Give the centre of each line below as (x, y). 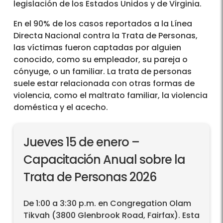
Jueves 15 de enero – (81, 142)
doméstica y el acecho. (61, 108)
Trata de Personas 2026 (90, 177)
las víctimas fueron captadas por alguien (97, 48)
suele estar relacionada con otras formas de (104, 84)
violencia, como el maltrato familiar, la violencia (111, 96)
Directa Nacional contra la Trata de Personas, (106, 36)
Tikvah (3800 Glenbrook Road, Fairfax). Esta (111, 216)
